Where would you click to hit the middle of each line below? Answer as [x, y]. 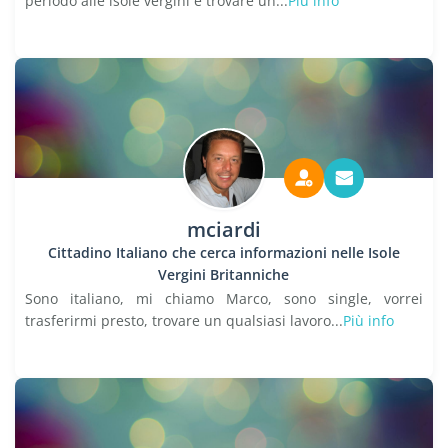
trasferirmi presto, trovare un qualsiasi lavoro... [184, 320]
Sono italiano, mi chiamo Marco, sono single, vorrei [224, 298]
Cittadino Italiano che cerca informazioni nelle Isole [223, 252]
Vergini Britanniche [224, 274]
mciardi [223, 229]
